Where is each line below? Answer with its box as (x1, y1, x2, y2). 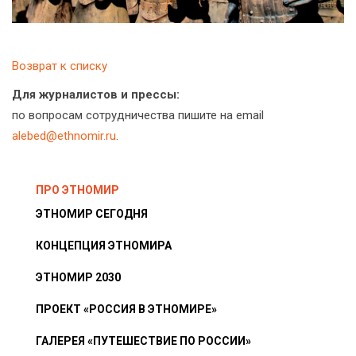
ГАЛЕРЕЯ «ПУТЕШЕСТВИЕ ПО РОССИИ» (36, 334, 251, 347)
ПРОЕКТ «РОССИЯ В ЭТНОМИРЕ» (36, 302, 217, 315)
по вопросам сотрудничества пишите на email (12, 107, 264, 122)
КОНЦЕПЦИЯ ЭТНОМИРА (36, 238, 172, 252)
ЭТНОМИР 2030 (36, 270, 121, 284)
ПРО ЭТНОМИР (36, 183, 119, 196)
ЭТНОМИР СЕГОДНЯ (36, 207, 148, 220)
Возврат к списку (12, 58, 107, 73)
